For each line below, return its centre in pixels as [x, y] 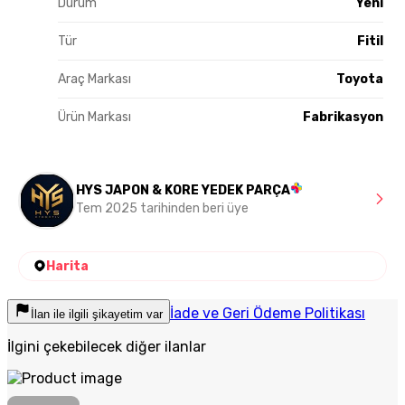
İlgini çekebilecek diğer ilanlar [107, 346]
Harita [67, 266]
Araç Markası [94, 79]
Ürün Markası [94, 117]
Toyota [360, 79]
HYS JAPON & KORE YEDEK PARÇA [183, 190]
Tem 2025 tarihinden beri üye [162, 208]
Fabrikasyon [343, 117]
